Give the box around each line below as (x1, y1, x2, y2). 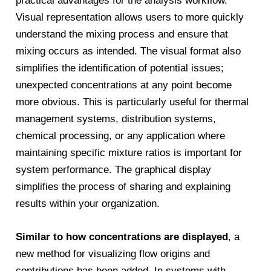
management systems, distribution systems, (16, 113, 217, 125)
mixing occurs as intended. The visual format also (16, 45, 241, 57)
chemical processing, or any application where (16, 129, 226, 142)
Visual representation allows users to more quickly (16, 11, 244, 23)
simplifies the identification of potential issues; (16, 62, 224, 74)
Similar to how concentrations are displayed (16, 230, 229, 243)
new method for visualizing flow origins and (16, 247, 211, 260)
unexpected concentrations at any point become (16, 79, 232, 91)
